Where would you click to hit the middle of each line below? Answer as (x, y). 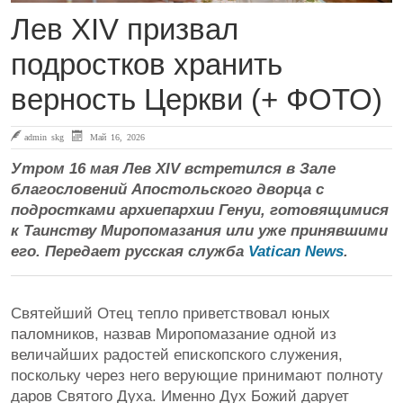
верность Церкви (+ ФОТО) (197, 99)
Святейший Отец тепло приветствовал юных (170, 313)
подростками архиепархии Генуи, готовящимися (200, 210)
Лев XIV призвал (125, 29)
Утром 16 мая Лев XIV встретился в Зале (173, 168)
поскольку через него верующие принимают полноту (197, 375)
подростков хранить (147, 64)
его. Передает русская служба (130, 251)
